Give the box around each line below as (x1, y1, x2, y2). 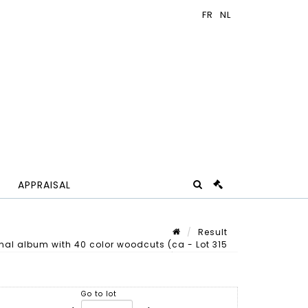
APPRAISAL (18, 178, 71, 192)
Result (198, 225, 228, 238)
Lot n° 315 (180, 250, 228, 263)
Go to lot (81, 289, 118, 300)
